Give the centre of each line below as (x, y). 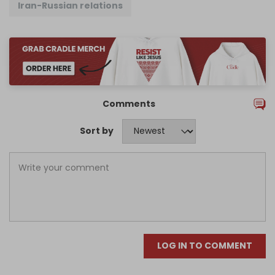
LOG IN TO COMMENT (205, 246)
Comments (129, 103)
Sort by (96, 131)
